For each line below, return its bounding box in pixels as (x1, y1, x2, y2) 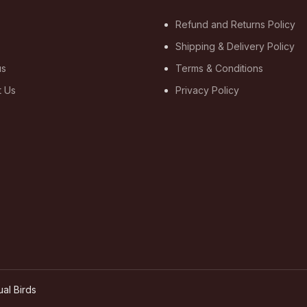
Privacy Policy (175, 84, 239, 96)
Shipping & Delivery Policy (175, 40, 295, 52)
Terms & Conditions (175, 62, 263, 74)
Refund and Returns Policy (175, 19, 295, 30)
